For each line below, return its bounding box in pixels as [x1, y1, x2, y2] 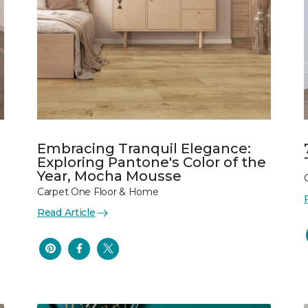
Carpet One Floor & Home [37, 186, 159, 198]
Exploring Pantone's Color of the [37, 154, 266, 170]
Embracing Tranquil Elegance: [37, 140, 251, 157]
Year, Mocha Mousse [37, 168, 181, 184]
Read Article [37, 206, 96, 219]
